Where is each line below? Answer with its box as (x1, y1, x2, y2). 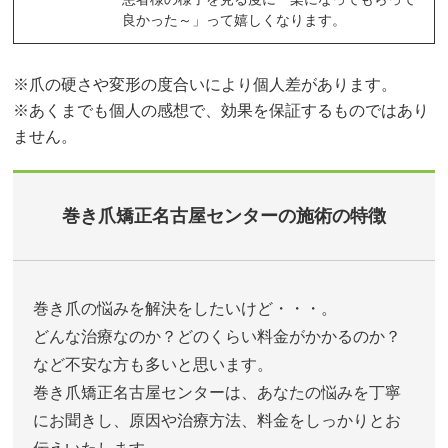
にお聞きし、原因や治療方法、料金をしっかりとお (33, 411, 402, 429)
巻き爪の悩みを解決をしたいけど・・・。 (33, 299, 338, 317)
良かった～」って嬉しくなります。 (122, 11, 347, 28)
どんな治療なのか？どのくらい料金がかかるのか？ (33, 327, 402, 345)
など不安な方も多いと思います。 (33, 355, 274, 373)
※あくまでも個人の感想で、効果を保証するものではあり (13, 101, 430, 119)
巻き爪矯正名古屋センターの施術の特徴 (61, 205, 386, 226)
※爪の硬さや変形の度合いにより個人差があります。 (13, 75, 398, 93)
